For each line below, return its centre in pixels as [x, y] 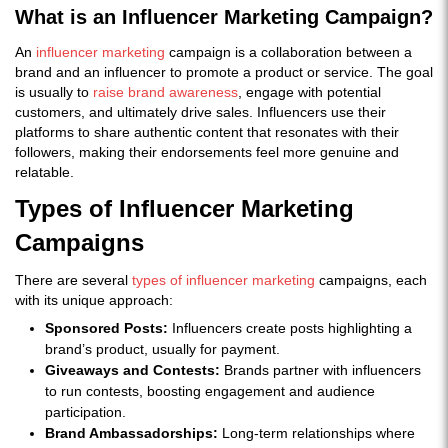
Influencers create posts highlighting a [290, 328]
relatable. [44, 172]
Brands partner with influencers [320, 370]
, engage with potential [309, 92]
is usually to [54, 92]
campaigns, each [371, 280]
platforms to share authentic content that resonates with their [207, 132]
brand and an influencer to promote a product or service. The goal [224, 72]
